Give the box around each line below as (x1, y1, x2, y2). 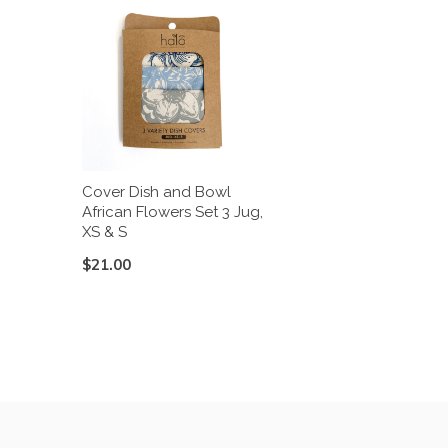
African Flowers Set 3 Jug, (82, 203, 263, 222)
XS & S (82, 223, 127, 242)
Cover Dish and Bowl (82, 183, 231, 202)
